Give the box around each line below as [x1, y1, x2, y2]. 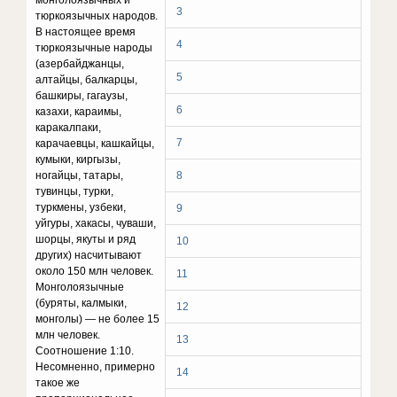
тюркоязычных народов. [35, 10, 159, 22]
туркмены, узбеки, [35, 201, 127, 214]
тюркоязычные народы [35, 42, 153, 54]
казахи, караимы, [35, 105, 122, 118]
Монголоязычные [35, 281, 125, 293]
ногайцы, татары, [35, 169, 124, 182]
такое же [35, 377, 81, 389]
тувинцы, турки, [35, 185, 114, 198]
